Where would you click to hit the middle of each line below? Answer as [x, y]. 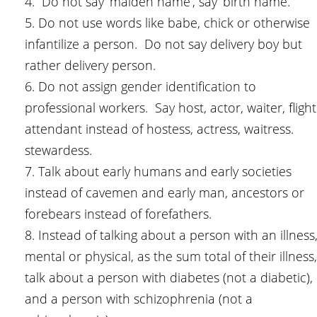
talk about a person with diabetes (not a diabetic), [169, 278]
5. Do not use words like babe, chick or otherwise [167, 23]
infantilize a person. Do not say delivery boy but [163, 44]
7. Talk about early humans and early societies [158, 172]
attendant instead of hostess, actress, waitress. [159, 129]
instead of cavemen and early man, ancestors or [165, 193]
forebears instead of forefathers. [118, 214]
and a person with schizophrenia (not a [139, 299]
